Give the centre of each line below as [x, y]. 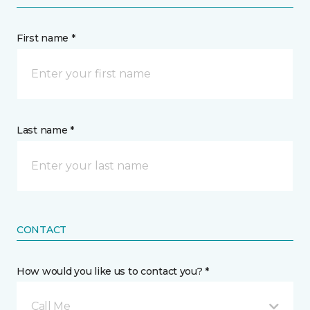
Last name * [45, 130]
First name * [46, 38]
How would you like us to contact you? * [113, 272]
